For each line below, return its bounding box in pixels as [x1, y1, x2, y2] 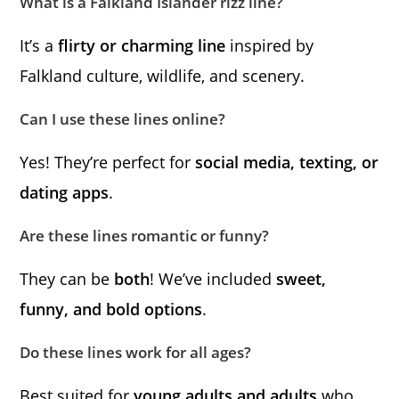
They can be [20, 268, 115, 290]
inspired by [225, 35, 314, 57]
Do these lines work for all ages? [20, 342, 252, 363]
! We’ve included [150, 268, 277, 290]
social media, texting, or [195, 151, 379, 174]
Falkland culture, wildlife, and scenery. [20, 65, 305, 87]
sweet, [276, 268, 327, 290]
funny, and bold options [20, 298, 203, 321]
